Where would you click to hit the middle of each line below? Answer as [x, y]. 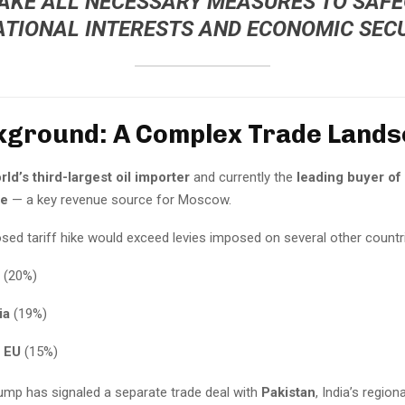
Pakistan [288, 392]
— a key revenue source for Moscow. [120, 199]
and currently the [243, 177]
